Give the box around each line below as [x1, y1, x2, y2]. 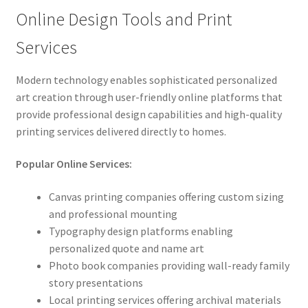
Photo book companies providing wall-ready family [48, 258, 289, 272]
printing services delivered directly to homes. [15, 124, 226, 138]
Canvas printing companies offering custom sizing [48, 189, 284, 203]
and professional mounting [48, 206, 177, 221]
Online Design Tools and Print [15, 8, 232, 30]
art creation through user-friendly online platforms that [15, 89, 283, 104]
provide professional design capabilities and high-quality [15, 107, 282, 121]
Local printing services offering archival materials [48, 292, 281, 307]
